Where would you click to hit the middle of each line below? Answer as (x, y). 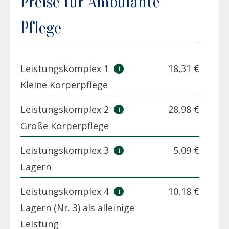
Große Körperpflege (65, 125)
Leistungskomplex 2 (66, 109)
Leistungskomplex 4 (66, 191)
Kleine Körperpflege (64, 85)
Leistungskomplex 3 (66, 150)
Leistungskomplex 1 (66, 68)
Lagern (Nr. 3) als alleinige (77, 207)
